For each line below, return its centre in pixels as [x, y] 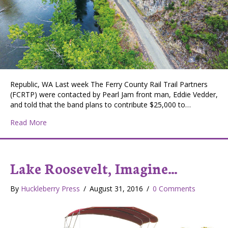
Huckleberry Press [50, 189]
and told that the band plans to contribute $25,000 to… [101, 105]
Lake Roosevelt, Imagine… [94, 168]
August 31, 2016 [117, 189]
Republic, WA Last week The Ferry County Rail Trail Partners [109, 84]
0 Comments [174, 189]
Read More [28, 123]
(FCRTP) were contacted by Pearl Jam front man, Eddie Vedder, [114, 95]
